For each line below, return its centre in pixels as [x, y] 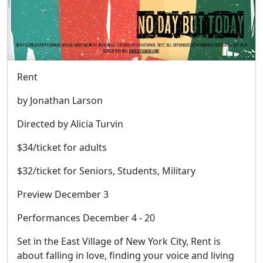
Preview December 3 [63, 194]
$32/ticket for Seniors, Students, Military [106, 171]
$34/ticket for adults [62, 147]
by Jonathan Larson [60, 100]
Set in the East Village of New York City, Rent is [119, 241]
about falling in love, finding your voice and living [126, 255]
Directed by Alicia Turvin [70, 124]
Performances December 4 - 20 [86, 218]
